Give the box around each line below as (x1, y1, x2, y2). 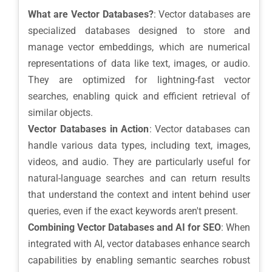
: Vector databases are (153, 8, 250, 21)
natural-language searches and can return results (28, 172, 250, 185)
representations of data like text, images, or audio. (28, 58, 250, 70)
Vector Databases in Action (28, 123, 149, 135)
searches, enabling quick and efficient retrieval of (28, 90, 250, 103)
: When (221, 222, 250, 234)
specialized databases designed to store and (28, 25, 250, 37)
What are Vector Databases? (28, 8, 154, 21)
